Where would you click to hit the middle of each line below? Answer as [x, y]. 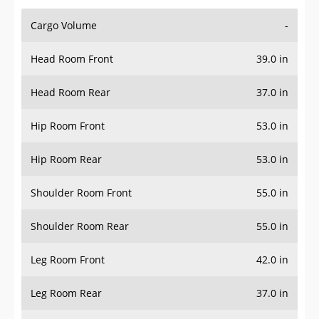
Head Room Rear [70, 93]
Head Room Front [72, 59]
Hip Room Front [68, 126]
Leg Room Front [68, 260]
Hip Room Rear [66, 159]
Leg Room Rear [66, 293]
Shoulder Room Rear [80, 226]
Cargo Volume [64, 26]
